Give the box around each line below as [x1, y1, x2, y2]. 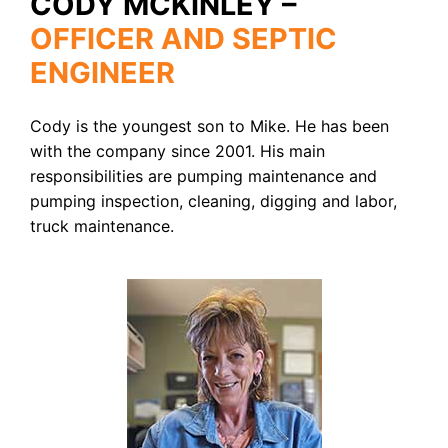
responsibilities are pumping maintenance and [30, 165, 377, 186]
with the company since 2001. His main [30, 140, 325, 161]
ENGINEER [30, 55, 175, 90]
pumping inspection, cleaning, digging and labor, [30, 190, 397, 211]
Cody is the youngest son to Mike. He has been [30, 115, 389, 136]
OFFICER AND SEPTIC [30, 21, 337, 56]
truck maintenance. [30, 215, 174, 236]
